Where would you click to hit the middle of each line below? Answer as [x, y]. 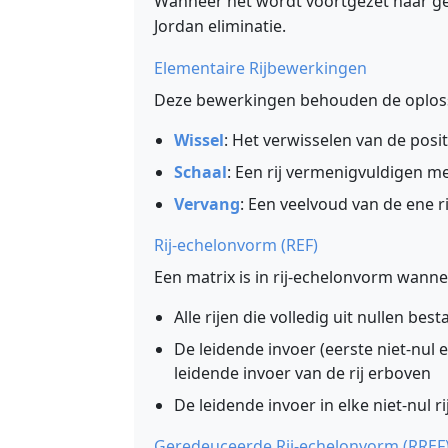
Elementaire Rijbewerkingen [260, 68]
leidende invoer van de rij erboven [302, 373]
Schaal [200, 172]
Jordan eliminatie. [220, 26]
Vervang [207, 204]
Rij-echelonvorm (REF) [236, 245]
